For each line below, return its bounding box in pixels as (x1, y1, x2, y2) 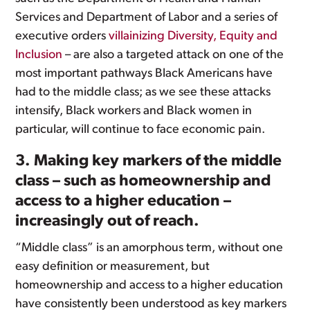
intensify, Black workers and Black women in (15, 104, 253, 118)
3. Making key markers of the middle (15, 154, 282, 170)
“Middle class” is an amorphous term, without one (15, 241, 284, 255)
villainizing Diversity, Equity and (109, 30, 278, 43)
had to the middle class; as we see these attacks (15, 86, 271, 99)
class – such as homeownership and (15, 174, 271, 190)
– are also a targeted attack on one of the (62, 48, 284, 62)
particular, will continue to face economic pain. (15, 123, 266, 136)
